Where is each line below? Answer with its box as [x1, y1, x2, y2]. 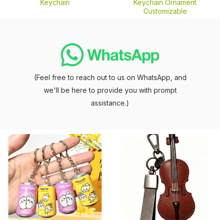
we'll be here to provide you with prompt [43, 86, 177, 94]
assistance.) [91, 99, 129, 107]
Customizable [143, 7, 187, 15]
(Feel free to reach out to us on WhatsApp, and [33, 73, 187, 82]
